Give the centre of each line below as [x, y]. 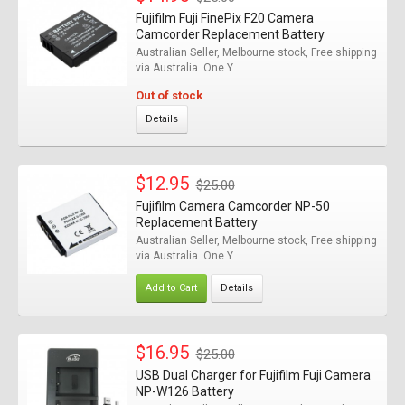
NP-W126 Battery [184, 391]
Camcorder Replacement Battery [230, 34]
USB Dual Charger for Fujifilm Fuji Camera [253, 375]
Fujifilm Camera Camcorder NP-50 [232, 206]
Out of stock [169, 95]
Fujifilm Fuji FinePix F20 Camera [224, 18]
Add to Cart [171, 288]
